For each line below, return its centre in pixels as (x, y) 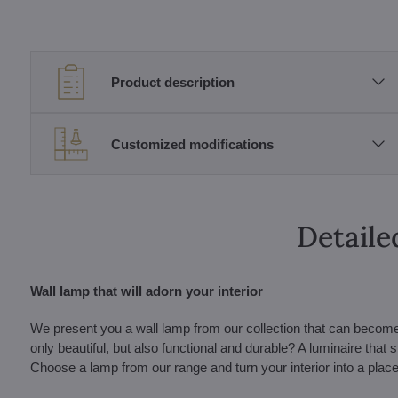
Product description (172, 82)
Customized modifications (192, 144)
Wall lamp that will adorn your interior (146, 291)
